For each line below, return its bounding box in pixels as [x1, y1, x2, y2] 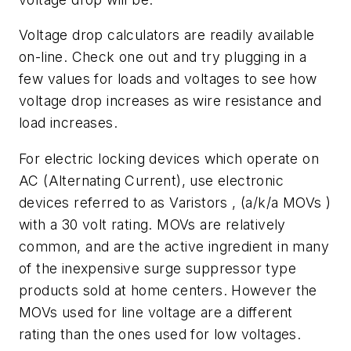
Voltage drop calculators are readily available [19, 27, 315, 44]
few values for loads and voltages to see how [19, 71, 317, 88]
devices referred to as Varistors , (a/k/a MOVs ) [19, 194, 331, 211]
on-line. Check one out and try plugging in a [19, 49, 307, 66]
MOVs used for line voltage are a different [19, 303, 293, 320]
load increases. [19, 114, 118, 132]
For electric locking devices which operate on [19, 150, 319, 167]
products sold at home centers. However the [19, 281, 317, 299]
